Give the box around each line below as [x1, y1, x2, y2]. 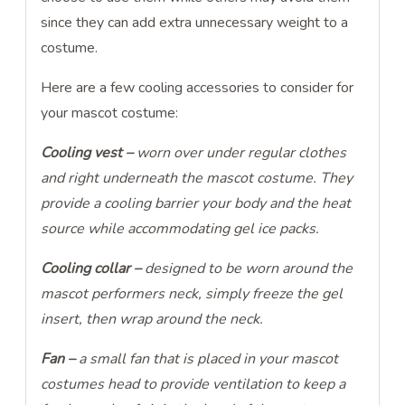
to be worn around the [208, 259, 353, 279]
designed [145, 259, 205, 279]
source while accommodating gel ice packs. [41, 219, 324, 240]
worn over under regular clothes [137, 143, 347, 164]
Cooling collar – [41, 259, 146, 279]
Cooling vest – [41, 143, 137, 164]
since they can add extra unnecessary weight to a [41, 13, 349, 33]
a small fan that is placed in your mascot [79, 349, 339, 370]
